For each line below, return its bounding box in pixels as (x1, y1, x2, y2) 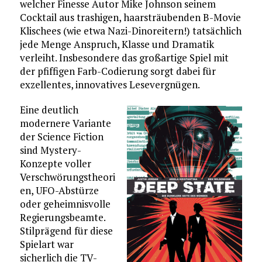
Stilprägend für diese (19, 223, 113, 237)
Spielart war (19, 237, 74, 251)
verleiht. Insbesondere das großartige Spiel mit (19, 50, 229, 64)
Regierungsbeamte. (19, 210, 105, 224)
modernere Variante (19, 116, 111, 130)
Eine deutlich (19, 102, 78, 116)
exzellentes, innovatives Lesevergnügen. (19, 77, 200, 91)
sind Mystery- (19, 143, 81, 157)
